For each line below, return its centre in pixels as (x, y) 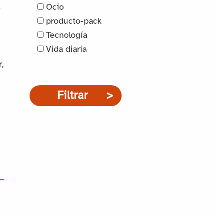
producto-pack (72, 22)
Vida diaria (65, 50)
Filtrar (72, 95)
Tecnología (65, 36)
